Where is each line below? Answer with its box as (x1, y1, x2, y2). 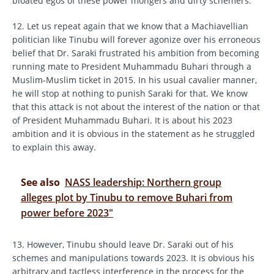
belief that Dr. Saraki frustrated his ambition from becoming (12, 47, 259, 59)
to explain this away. (12, 141, 96, 154)
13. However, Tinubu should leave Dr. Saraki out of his (12, 239, 234, 251)
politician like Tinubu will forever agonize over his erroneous (12, 34, 261, 46)
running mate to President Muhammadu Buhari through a (12, 61, 251, 73)
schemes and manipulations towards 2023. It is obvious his (12, 252, 254, 264)
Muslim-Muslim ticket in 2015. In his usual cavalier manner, (12, 74, 257, 86)
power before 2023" (21, 206, 113, 220)
